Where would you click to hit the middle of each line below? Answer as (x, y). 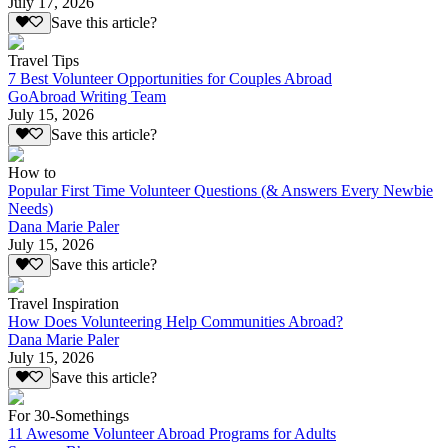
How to (32, 173)
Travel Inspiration (63, 303)
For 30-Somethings (68, 415)
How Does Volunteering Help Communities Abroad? (175, 321)
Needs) (30, 209)
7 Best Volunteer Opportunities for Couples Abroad (170, 78)
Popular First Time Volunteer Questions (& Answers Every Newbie (220, 191)
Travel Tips (43, 60)
